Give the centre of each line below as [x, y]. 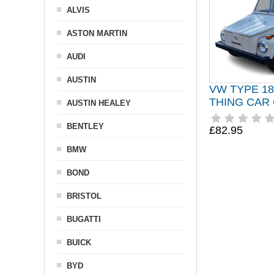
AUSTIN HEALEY [99, 103]
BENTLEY [85, 126]
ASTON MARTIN [97, 33]
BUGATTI [84, 219]
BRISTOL [84, 196]
